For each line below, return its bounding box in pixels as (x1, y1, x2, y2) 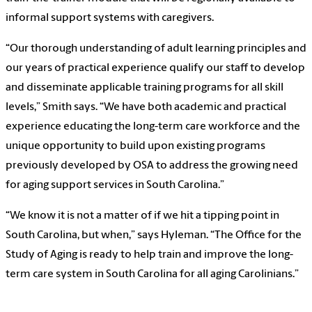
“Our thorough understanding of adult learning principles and (6, 43, 306, 55)
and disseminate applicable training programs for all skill (6, 82, 283, 94)
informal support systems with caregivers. (6, 13, 214, 24)
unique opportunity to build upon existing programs (6, 141, 265, 153)
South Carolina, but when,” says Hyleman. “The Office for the (6, 230, 302, 242)
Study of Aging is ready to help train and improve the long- (6, 249, 293, 261)
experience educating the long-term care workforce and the (6, 121, 300, 133)
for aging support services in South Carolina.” (6, 180, 224, 192)
